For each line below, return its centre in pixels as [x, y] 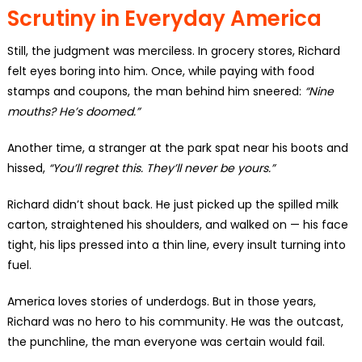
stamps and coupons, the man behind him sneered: [156, 91]
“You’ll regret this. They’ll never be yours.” [161, 168]
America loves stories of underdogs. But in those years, [161, 301]
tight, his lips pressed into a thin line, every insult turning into [176, 244]
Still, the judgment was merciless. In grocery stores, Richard [173, 51]
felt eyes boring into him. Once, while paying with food [160, 71]
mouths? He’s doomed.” [73, 111]
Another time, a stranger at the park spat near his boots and [177, 147]
